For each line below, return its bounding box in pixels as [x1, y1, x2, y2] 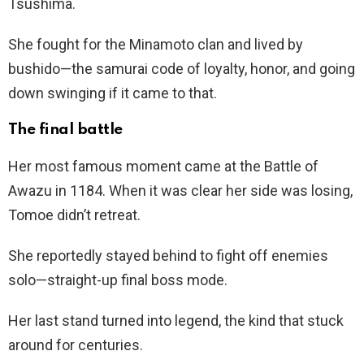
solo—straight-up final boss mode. [8, 271, 227, 288]
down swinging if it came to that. [8, 84, 217, 102]
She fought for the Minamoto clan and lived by [8, 35, 303, 53]
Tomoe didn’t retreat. [8, 206, 141, 223]
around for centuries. [8, 336, 143, 353]
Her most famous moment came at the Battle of [8, 157, 318, 175]
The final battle [8, 121, 123, 137]
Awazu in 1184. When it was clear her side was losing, [8, 181, 353, 199]
